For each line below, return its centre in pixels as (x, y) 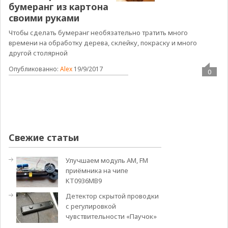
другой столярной (38, 53)
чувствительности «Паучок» (111, 216)
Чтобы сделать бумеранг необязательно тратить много (98, 33)
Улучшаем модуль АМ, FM (107, 160)
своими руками (44, 18)
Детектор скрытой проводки (112, 196)
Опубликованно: (34, 69)
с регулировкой (91, 206)
